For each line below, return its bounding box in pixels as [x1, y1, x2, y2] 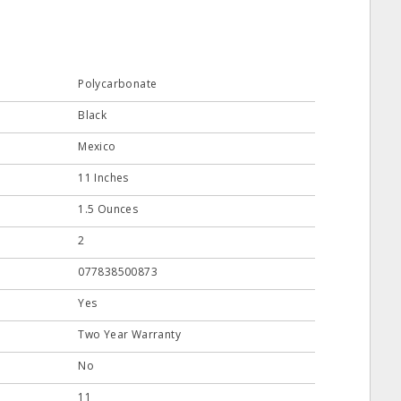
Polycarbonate [78, 76, 158, 91]
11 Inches [78, 170, 129, 185]
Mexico [78, 139, 116, 154]
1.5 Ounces [78, 201, 139, 217]
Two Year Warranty [78, 327, 181, 342]
